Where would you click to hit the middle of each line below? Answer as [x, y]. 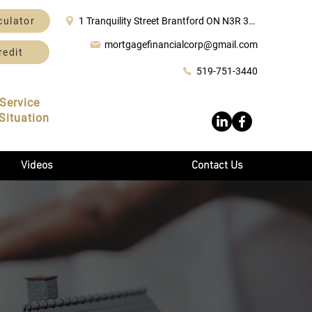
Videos [37, 166]
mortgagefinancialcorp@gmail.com [181, 45]
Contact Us [217, 166]
